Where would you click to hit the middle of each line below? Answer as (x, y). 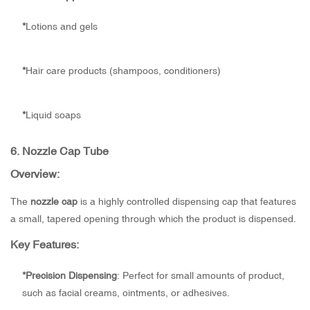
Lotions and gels (61, 27)
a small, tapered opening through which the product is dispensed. (153, 219)
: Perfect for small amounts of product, (200, 276)
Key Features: (45, 245)
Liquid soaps (53, 115)
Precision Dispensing (71, 276)
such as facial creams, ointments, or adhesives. (126, 293)
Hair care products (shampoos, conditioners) (123, 71)
